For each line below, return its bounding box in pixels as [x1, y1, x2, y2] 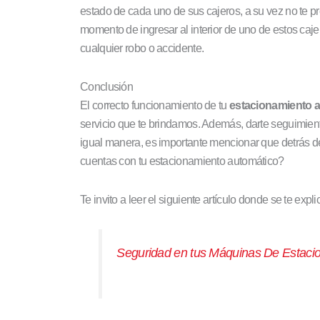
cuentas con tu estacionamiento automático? [80, 154, 284, 167]
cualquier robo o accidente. [80, 41, 204, 54]
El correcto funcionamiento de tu [80, 99, 229, 111]
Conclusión [80, 80, 133, 93]
